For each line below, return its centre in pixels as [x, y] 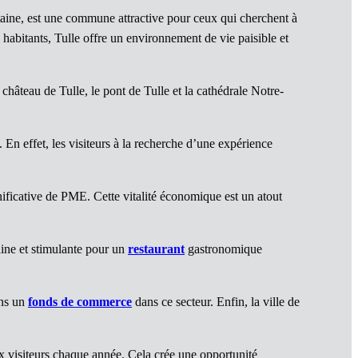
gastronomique [223, 249]
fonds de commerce [80, 302]
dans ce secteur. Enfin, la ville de [216, 302]
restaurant [156, 249]
